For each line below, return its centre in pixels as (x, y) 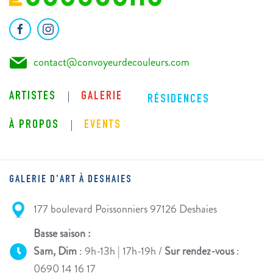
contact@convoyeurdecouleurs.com (112, 62)
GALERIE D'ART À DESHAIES (71, 179)
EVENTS (103, 125)
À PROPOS (34, 125)
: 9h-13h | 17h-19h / (121, 251)
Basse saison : (62, 234)
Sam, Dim (55, 251)
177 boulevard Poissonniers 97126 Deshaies (125, 209)
